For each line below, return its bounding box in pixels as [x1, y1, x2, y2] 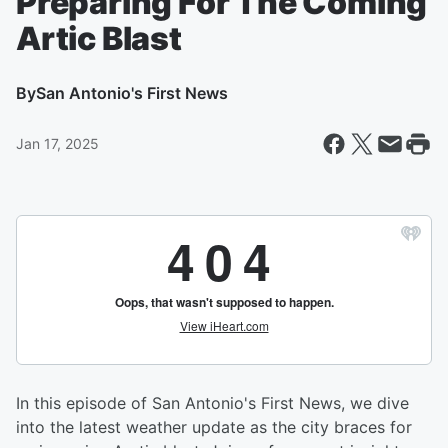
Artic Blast [16, 19, 182, 58]
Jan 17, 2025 [16, 135, 99, 152]
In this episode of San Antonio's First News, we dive [16, 393, 409, 413]
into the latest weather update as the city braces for [16, 417, 412, 437]
